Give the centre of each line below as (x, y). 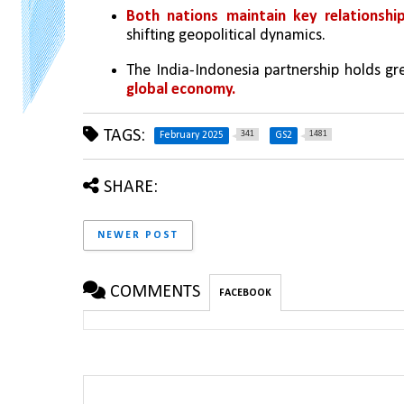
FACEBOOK (245, 293)
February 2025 (192, 135)
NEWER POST (138, 235)
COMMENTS (155, 292)
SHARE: (131, 187)
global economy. (181, 89)
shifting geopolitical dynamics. (226, 36)
